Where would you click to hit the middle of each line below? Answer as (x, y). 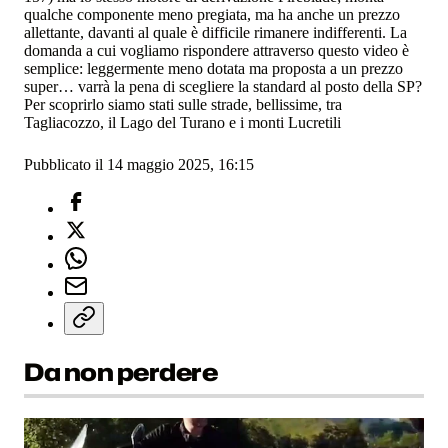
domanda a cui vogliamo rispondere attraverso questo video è (216, 51)
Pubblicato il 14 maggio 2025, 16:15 (139, 165)
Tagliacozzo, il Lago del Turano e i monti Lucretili (182, 123)
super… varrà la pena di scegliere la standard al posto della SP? (223, 87)
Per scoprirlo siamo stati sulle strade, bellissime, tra (183, 105)
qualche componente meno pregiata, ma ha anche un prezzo (212, 15)
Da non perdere (121, 372)
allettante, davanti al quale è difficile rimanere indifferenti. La (215, 33)
